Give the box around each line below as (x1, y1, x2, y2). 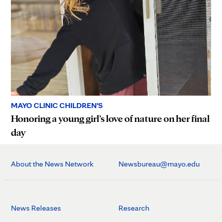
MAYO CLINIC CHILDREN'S (11, 100, 103, 110)
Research (118, 203, 149, 213)
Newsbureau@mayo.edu (118, 159, 200, 168)
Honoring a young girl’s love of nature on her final (11, 112, 210, 124)
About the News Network (11, 159, 94, 168)
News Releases (11, 203, 61, 213)
